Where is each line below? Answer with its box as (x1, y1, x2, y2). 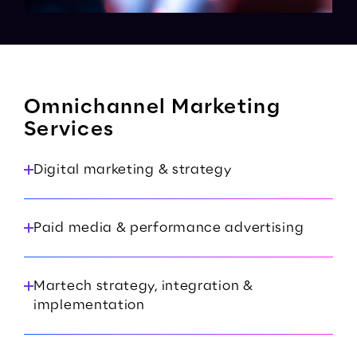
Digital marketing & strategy (33, 163, 232, 177)
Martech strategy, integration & (33, 279, 253, 293)
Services (24, 120, 115, 140)
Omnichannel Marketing (24, 97, 280, 118)
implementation (33, 298, 145, 312)
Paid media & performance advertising (33, 221, 304, 235)
